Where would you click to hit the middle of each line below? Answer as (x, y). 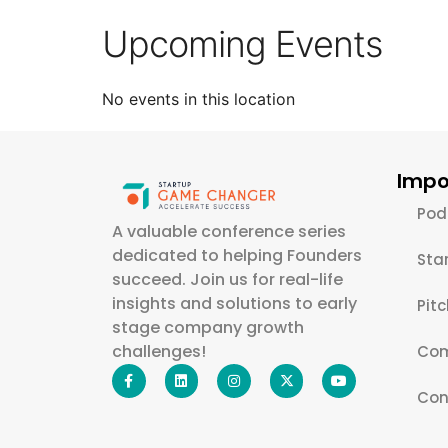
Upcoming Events (242, 44)
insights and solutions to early (234, 303)
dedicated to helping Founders (237, 255)
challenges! (159, 351)
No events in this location (198, 99)
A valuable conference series (229, 231)
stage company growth (208, 327)
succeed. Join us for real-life (227, 279)
